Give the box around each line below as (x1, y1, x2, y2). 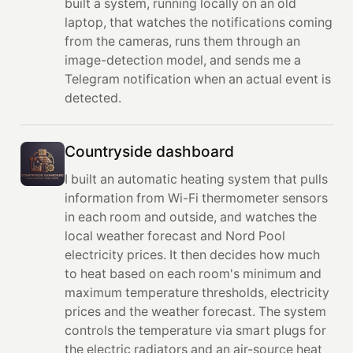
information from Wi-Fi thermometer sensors (64, 190, 328, 206)
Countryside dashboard (64, 142, 234, 162)
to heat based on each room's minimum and (64, 266, 321, 281)
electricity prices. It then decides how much (64, 247, 320, 262)
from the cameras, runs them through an (64, 33, 300, 49)
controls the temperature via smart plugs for (64, 322, 326, 338)
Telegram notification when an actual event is (64, 71, 331, 87)
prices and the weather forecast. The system (64, 303, 326, 319)
